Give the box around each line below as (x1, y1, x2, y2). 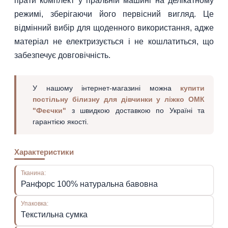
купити (180, 83, 205, 92)
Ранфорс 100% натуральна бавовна (21, 179, 158, 188)
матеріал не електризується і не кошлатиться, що (14, 37, 214, 46)
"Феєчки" (33, 106, 72, 115)
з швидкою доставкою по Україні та (71, 106, 205, 115)
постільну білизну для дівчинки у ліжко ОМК (33, 95, 205, 103)
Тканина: (24, 169, 46, 176)
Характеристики (14, 148, 74, 156)
